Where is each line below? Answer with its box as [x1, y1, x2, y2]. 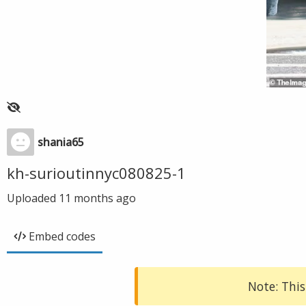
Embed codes [29, 229, 96, 244]
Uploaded [7, 191, 59, 206]
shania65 [38, 135, 84, 150]
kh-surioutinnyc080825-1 [7, 163, 186, 183]
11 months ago [59, 191, 136, 206]
